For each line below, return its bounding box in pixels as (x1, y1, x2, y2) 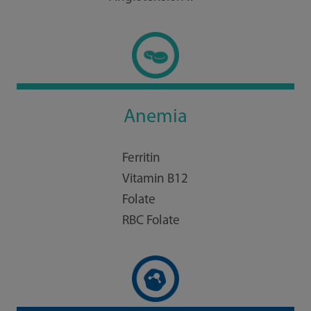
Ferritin (122, 152, 161, 166)
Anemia (123, 108, 187, 128)
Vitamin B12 (122, 173, 189, 187)
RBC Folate (122, 215, 180, 228)
